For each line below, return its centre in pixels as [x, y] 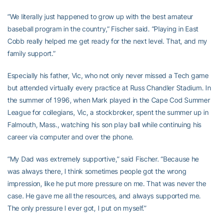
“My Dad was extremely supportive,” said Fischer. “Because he [103, 159]
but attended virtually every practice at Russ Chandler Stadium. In [109, 88]
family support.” [31, 53]
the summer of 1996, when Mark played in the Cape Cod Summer [109, 100]
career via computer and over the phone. [71, 137]
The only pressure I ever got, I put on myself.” [77, 208]
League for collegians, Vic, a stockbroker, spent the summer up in [108, 112]
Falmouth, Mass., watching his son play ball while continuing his [105, 124]
